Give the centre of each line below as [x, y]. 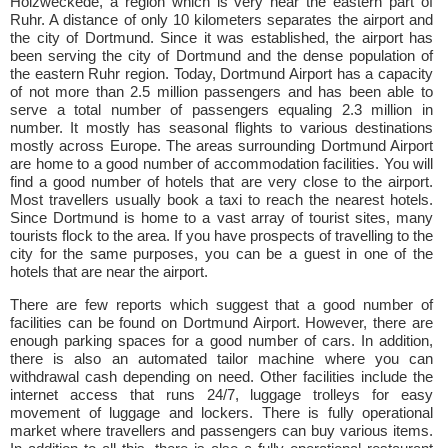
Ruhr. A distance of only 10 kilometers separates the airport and [221, 19]
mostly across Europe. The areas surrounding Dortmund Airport [221, 145]
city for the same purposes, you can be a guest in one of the [221, 253]
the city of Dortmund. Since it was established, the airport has [221, 37]
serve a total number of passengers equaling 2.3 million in [221, 109]
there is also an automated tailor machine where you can [221, 358]
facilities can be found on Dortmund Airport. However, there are [221, 322]
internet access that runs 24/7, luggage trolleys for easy [221, 394]
